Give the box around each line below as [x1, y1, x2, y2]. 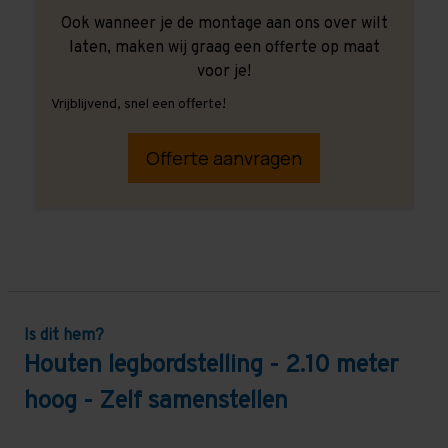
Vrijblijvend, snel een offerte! [50, 95, 226, 113]
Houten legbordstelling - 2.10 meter [24, 351, 398, 382]
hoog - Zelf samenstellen [24, 387, 288, 418]
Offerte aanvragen [146, 146, 302, 171]
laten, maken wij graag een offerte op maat [68, 38, 380, 59]
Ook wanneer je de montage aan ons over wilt [60, 14, 388, 35]
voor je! [197, 62, 251, 83]
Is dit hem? [24, 326, 104, 347]
